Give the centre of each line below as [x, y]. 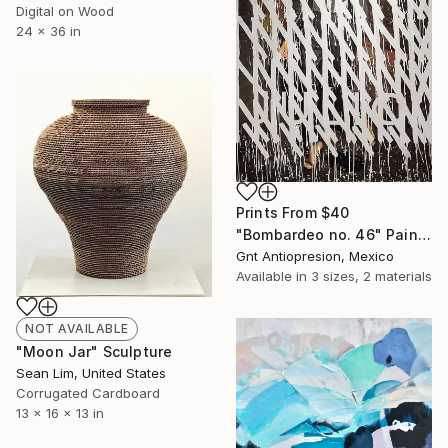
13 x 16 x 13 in [60, 412]
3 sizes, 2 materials [371, 276]
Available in [273, 276]
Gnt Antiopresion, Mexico [315, 256]
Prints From [278, 213]
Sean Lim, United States [91, 372]
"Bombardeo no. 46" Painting [424, 235]
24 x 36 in [48, 30]
